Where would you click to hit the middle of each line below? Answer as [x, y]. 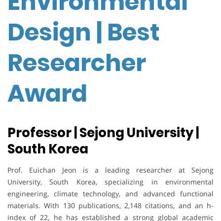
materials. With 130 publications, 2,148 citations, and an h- [110, 206]
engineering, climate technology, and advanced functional [110, 194]
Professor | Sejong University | [103, 133]
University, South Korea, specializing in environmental [110, 182]
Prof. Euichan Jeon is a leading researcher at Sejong [110, 170]
